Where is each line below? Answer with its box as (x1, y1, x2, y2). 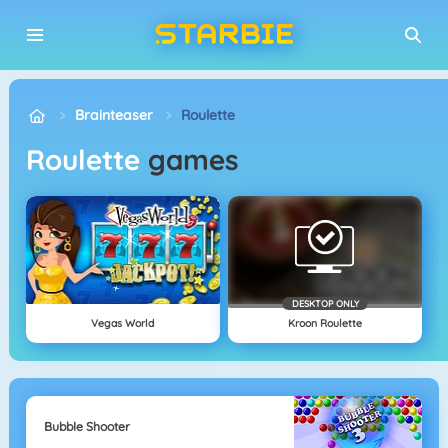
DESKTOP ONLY (291, 298, 359, 310)
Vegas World (91, 316, 155, 331)
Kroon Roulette (288, 316, 363, 331)
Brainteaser (75, 106, 154, 124)
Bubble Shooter (43, 418, 130, 434)
